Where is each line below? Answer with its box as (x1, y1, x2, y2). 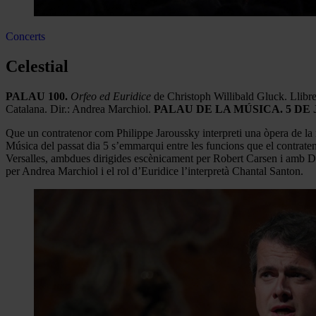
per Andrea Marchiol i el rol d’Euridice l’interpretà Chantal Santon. (6, 164, 303, 177)
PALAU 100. (6, 90, 68, 102)
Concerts (6, 30, 45, 42)
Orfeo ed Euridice (71, 90, 151, 102)
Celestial (6, 56, 68, 75)
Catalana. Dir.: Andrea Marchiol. (6, 102, 154, 115)
